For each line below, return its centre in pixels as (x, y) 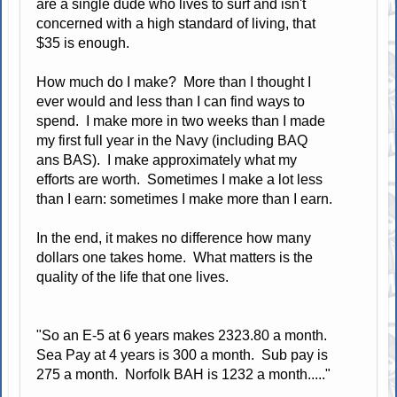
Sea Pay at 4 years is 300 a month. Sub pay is (183, 355)
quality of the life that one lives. (133, 277)
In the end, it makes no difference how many (174, 238)
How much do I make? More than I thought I (174, 82)
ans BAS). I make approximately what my (167, 160)
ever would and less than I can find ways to (171, 102)
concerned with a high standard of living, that (176, 24)
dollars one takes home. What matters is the (175, 258)
